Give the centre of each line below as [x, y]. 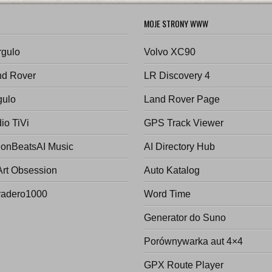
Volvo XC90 [170, 52]
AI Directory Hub [180, 147]
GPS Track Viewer [184, 123]
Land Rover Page [182, 100]
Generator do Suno [185, 218]
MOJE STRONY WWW [176, 24]
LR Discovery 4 [177, 76]
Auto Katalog [172, 171]
